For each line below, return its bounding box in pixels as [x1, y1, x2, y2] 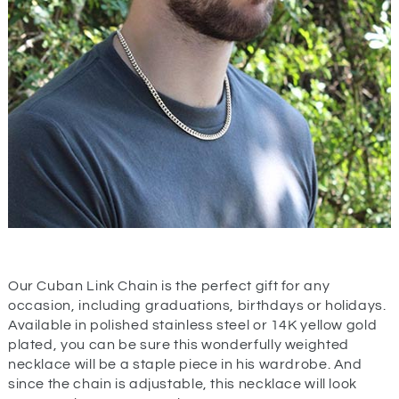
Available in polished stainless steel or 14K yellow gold [7, 317, 378, 332]
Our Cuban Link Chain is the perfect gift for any [7, 278, 330, 293]
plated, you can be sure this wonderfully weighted [7, 337, 349, 352]
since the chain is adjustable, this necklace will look [7, 376, 357, 391]
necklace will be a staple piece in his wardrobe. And [7, 356, 362, 371]
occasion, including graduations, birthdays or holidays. [7, 297, 387, 313]
